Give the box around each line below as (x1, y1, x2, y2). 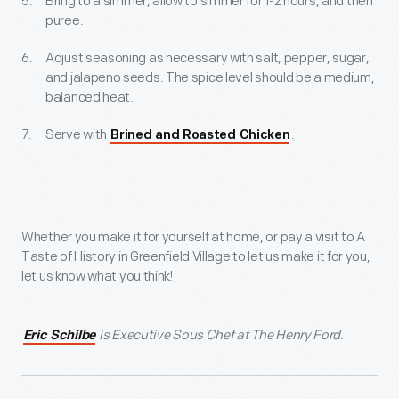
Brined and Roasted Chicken (110, 128, 290, 142)
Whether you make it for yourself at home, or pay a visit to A (21, 228, 365, 246)
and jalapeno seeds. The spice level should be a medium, (45, 69, 375, 86)
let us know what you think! (21, 267, 173, 285)
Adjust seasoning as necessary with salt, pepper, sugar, (45, 49, 370, 67)
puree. (45, 12, 84, 29)
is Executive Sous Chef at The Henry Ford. (96, 326, 344, 344)
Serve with (45, 126, 110, 143)
